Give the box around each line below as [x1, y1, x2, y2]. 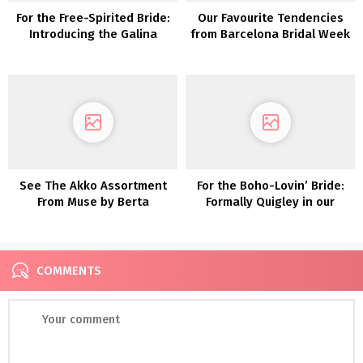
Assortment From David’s [22, 42, 164, 58]
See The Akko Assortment [19, 178, 167, 194]
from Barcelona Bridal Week [190, 26, 350, 41]
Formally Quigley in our [206, 194, 335, 210]
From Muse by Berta [36, 194, 149, 210]
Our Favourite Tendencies [197, 10, 344, 25]
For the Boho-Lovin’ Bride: [196, 178, 344, 194]
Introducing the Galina [28, 26, 157, 41]
